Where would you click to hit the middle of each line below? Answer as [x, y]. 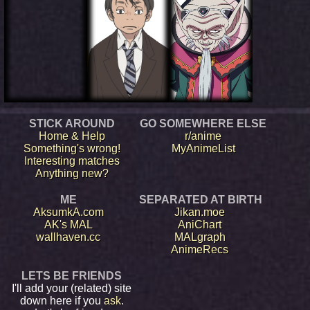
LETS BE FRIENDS [72, 275]
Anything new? [72, 173]
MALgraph [200, 237]
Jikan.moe [200, 212]
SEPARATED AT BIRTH [200, 199]
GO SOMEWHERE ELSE [203, 123]
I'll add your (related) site [72, 288]
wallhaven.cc [68, 237]
